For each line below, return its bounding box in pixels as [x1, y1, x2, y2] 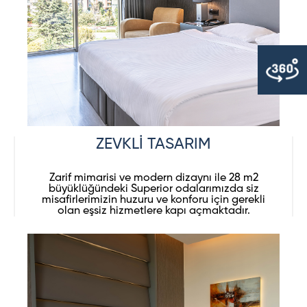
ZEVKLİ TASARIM [96, 136, 211, 152]
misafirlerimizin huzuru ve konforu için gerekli [42, 195, 265, 206]
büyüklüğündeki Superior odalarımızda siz [48, 184, 259, 195]
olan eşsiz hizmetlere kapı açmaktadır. [57, 206, 250, 217]
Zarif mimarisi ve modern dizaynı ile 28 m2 [49, 173, 258, 184]
